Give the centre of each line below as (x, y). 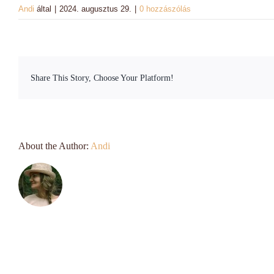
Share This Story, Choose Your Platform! (102, 78)
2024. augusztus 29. (95, 9)
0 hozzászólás (165, 9)
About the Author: (54, 146)
